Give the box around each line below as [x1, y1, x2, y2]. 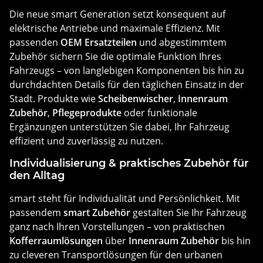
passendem [9, 205, 63, 219]
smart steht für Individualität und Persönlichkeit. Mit [9, 191, 240, 205]
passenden [9, 35, 60, 49]
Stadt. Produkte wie [9, 92, 98, 105]
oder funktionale [122, 106, 197, 119]
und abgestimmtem [137, 35, 227, 49]
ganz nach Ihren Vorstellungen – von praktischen [9, 220, 225, 233]
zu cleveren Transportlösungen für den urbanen [9, 248, 222, 261]
